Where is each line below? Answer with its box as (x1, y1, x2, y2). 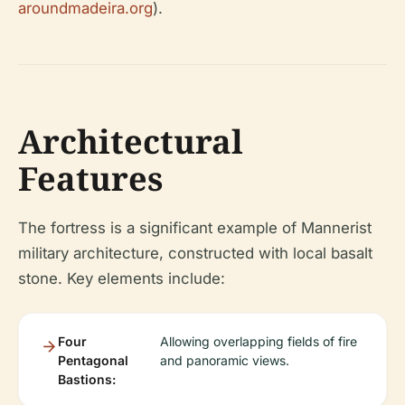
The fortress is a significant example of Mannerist (18, 218, 372, 237)
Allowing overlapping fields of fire (159, 333, 357, 349)
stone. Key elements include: (18, 268, 225, 287)
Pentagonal (58, 352, 128, 368)
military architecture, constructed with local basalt (18, 243, 372, 262)
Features (18, 155, 163, 201)
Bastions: (58, 371, 116, 387)
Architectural (18, 118, 243, 164)
